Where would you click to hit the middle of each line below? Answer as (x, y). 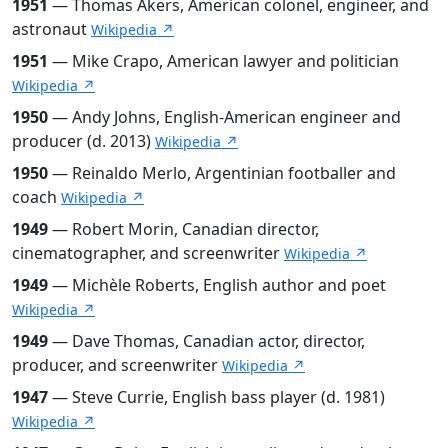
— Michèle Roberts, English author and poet (217, 284)
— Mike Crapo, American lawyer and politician (223, 60)
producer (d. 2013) (83, 140)
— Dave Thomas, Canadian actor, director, (206, 340)
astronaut (51, 28)
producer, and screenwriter (117, 364)
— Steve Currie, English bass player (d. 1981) (216, 396)
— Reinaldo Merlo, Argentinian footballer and (222, 172)
